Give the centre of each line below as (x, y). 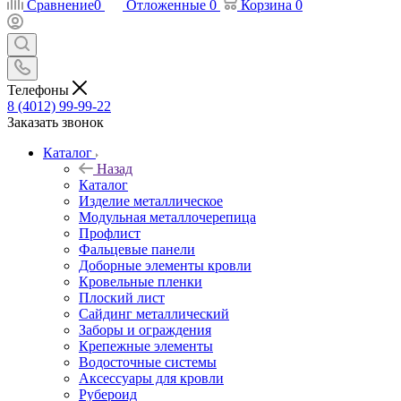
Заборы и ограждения (145, 329)
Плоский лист (122, 297)
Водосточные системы (148, 362)
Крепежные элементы (146, 346)
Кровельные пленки (141, 281)
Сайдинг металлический (154, 313)
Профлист (110, 233)
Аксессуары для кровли (151, 378)
